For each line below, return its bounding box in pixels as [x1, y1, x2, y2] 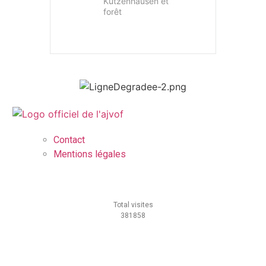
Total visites [113, 200, 153, 209]
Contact [53, 134, 85, 145]
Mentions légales [53, 148, 126, 160]
